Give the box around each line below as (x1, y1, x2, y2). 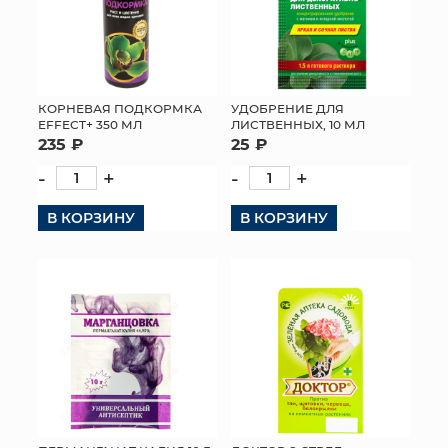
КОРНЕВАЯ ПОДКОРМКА (38, 100, 202, 117)
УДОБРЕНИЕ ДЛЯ (231, 100, 344, 117)
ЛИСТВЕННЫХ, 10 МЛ (231, 116, 365, 133)
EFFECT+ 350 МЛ (38, 116, 142, 133)
